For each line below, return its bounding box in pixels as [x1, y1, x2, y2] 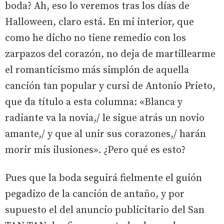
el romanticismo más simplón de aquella [5, 63, 189, 76]
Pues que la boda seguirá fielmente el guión [5, 171, 202, 184]
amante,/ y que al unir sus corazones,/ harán [5, 127, 206, 140]
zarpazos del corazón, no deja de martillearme [5, 47, 215, 60]
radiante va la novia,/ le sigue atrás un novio [5, 111, 204, 124]
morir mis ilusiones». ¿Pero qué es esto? [5, 143, 185, 156]
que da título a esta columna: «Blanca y [5, 95, 182, 108]
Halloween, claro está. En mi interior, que [5, 15, 194, 28]
